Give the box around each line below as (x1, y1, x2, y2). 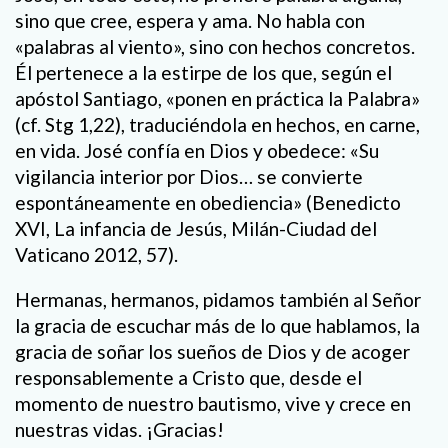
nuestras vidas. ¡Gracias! (15, 418, 224, 442)
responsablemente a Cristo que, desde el (15, 366, 362, 390)
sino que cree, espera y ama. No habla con (15, 9, 365, 33)
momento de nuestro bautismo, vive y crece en (15, 392, 411, 416)
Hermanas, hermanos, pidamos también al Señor (15, 288, 421, 312)
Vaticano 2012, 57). (15, 243, 178, 267)
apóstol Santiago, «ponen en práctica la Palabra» (15, 87, 420, 111)
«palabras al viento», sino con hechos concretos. (15, 35, 415, 59)
